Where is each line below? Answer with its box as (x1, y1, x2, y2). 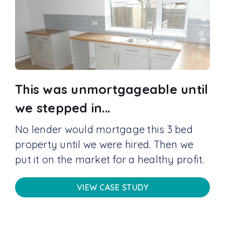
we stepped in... (15, 100, 110, 116)
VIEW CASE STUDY (76, 182, 149, 193)
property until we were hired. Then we (15, 138, 194, 151)
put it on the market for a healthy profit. (15, 153, 204, 166)
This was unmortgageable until (15, 81, 208, 97)
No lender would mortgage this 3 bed (15, 123, 193, 136)
